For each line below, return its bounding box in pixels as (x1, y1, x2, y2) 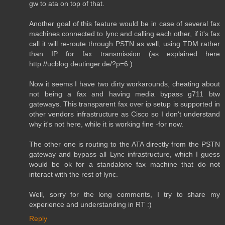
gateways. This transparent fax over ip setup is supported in (29, 100, 220, 108)
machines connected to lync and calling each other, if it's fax (29, 30, 220, 38)
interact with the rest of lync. (29, 170, 118, 179)
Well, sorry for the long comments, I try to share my (29, 190, 220, 199)
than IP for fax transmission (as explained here (29, 50, 220, 58)
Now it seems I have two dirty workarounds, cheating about (29, 80, 220, 88)
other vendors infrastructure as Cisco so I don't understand (29, 110, 220, 119)
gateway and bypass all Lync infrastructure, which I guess (29, 150, 220, 159)
